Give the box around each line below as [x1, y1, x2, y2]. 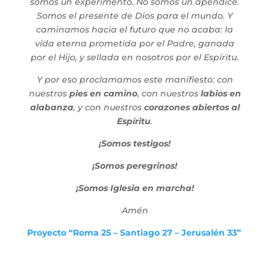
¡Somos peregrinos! [92, 160, 178, 171]
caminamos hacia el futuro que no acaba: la [36, 24, 234, 35]
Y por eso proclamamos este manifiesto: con [36, 74, 233, 85]
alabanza [30, 101, 74, 113]
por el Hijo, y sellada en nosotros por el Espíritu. [31, 51, 239, 63]
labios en [200, 87, 241, 99]
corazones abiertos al [143, 101, 240, 113]
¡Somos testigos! [99, 137, 171, 149]
